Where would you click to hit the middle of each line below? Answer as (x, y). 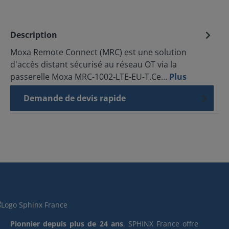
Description (34, 35)
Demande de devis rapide (75, 98)
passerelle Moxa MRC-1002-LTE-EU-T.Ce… (90, 77)
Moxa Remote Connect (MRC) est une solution (98, 52)
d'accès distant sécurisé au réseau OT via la (94, 64)
